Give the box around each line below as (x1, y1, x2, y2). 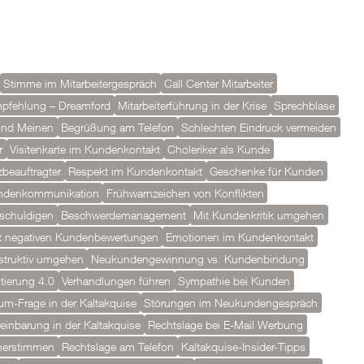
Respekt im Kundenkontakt (68, 164, 202, 178)
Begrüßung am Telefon (61, 120, 174, 134)
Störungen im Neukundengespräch (144, 296, 318, 310)
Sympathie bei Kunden (178, 274, 290, 288)
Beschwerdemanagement (61, 208, 186, 222)
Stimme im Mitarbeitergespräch (3, 76, 157, 90)
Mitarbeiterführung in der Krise (118, 98, 266, 112)
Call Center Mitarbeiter (164, 76, 273, 90)
